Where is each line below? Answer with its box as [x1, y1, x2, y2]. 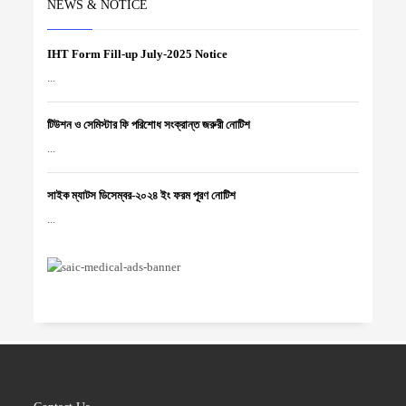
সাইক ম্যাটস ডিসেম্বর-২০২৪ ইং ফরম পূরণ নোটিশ [47, 188, 237, 202]
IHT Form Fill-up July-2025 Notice [47, 46, 228, 61]
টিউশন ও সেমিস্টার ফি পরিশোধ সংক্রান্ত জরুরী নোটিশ [47, 117, 251, 131]
